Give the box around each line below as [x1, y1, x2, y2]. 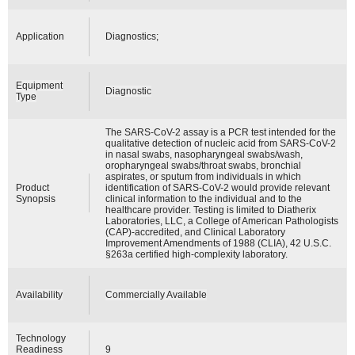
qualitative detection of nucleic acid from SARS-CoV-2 [105, 137, 337, 149]
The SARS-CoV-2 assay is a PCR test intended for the [105, 126, 337, 138]
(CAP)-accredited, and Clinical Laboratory [105, 226, 286, 238]
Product [16, 181, 50, 193]
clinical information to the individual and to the [105, 193, 303, 204]
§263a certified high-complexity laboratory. [105, 248, 288, 260]
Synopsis [16, 193, 56, 204]
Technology [16, 332, 67, 344]
